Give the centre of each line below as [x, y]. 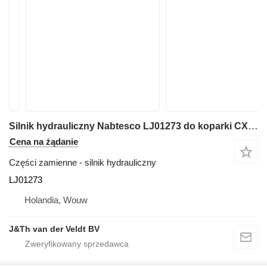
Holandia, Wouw [56, 200]
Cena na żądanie [44, 142]
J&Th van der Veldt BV [54, 229]
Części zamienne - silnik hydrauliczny [83, 162]
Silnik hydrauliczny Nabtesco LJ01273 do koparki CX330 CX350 [253, 126]
